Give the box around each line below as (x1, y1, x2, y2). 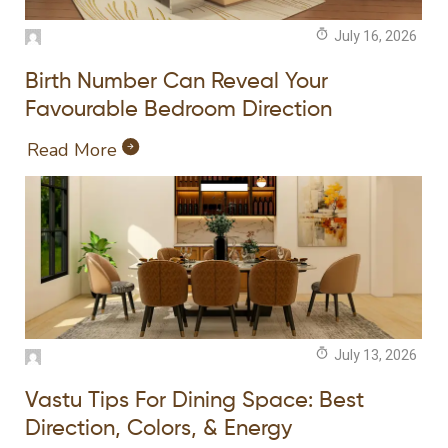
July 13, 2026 (334, 345, 417, 367)
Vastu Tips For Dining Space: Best (25, 390, 364, 413)
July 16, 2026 (334, 25, 417, 47)
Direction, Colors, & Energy (25, 418, 292, 441)
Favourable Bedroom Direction (25, 98, 332, 121)
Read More (27, 137, 117, 162)
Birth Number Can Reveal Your (25, 70, 328, 93)
